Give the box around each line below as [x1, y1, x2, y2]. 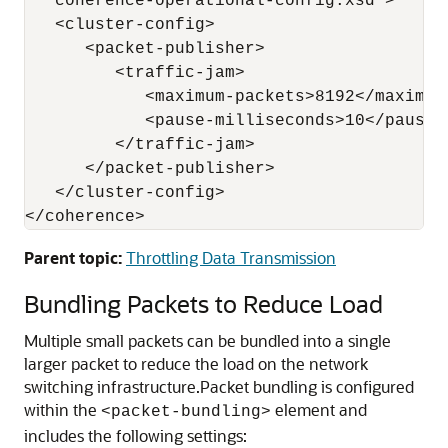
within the [24, 399, 101, 420]
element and [271, 399, 367, 420]
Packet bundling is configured [200, 376, 414, 397]
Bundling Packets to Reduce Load [24, 288, 383, 319]
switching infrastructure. [24, 376, 200, 397]
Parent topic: [24, 247, 122, 268]
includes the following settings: [24, 425, 247, 446]
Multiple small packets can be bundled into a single [24, 330, 391, 351]
